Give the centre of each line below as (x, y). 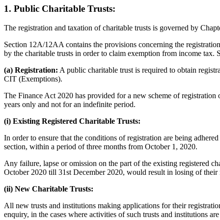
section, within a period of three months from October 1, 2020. (101, 146)
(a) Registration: (31, 70)
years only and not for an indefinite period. (70, 104)
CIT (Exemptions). (33, 79)
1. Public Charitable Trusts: (60, 9)
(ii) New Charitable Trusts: (49, 189)
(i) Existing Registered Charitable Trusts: (72, 121)
